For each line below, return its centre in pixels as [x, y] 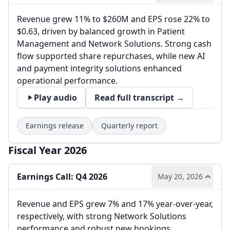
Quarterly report [129, 126]
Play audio [55, 98]
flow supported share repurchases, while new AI [111, 56]
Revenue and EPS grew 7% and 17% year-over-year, [115, 204]
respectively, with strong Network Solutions [102, 216]
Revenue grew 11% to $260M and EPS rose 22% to [113, 19]
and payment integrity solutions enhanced [99, 68]
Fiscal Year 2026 [47, 150]
